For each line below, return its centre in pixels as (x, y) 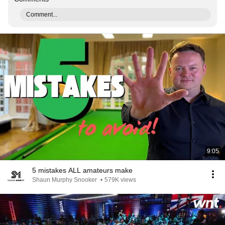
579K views (120, 180)
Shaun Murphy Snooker (65, 180)
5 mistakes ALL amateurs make (82, 170)
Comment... (42, 15)
